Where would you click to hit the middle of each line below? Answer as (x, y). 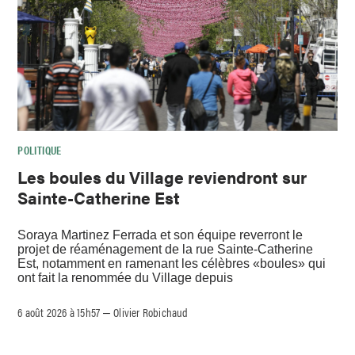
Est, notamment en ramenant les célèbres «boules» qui (172, 263)
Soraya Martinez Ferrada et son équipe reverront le (160, 235)
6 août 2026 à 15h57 (59, 311)
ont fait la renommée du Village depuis (126, 277)
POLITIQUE (40, 150)
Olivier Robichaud (151, 311)
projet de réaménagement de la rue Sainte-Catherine (166, 249)
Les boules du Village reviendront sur (162, 177)
